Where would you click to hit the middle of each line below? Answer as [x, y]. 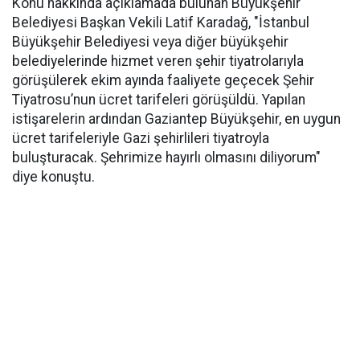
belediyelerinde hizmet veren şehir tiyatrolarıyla [158, 61]
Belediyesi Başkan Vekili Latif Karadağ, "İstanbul [161, 22]
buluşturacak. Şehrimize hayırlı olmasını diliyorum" [166, 157]
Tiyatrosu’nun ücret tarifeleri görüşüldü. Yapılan [159, 100]
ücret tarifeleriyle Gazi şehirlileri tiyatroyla [141, 138]
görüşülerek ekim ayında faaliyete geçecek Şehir [163, 80]
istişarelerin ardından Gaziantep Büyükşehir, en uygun [176, 119]
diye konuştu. [53, 177]
